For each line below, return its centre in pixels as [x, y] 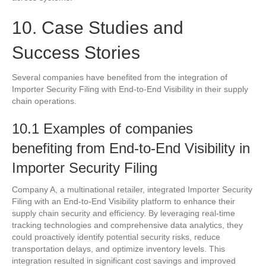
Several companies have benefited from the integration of [120, 77]
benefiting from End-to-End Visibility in [131, 148]
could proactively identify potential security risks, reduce [116, 237]
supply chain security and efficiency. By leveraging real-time [123, 213]
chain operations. [44, 101]
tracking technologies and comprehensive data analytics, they [127, 225]
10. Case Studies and [98, 27]
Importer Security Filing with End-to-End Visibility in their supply [130, 89]
